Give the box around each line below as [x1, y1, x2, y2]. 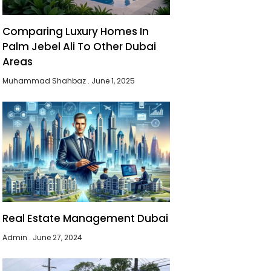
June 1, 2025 [90, 75, 135, 86]
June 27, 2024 [31, 232, 83, 243]
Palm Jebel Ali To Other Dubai [2, 39, 157, 54]
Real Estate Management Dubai [2, 211, 169, 226]
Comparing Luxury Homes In [2, 24, 149, 39]
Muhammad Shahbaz [2, 75, 88, 86]
